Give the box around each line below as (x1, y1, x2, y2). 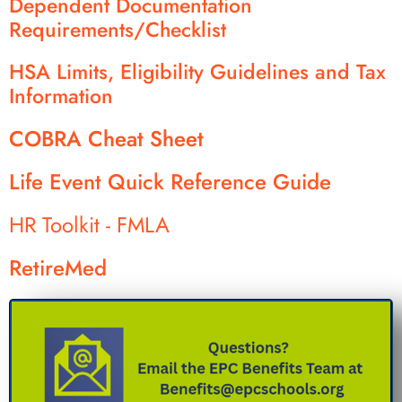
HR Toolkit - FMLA (9, 209, 170, 241)
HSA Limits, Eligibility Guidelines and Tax (9, 57, 386, 88)
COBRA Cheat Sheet (9, 123, 204, 155)
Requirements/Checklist (9, 14, 226, 46)
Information (9, 81, 113, 112)
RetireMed (9, 252, 107, 284)
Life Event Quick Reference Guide (9, 166, 331, 198)
